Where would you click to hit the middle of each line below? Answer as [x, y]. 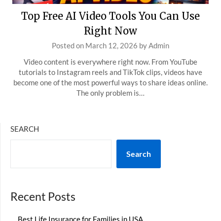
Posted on [69, 45]
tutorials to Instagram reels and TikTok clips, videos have [110, 72]
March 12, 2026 [111, 45]
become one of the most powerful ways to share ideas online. [110, 82]
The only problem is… [110, 93]
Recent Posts [43, 197]
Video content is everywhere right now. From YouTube [110, 62]
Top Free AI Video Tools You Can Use [110, 16]
